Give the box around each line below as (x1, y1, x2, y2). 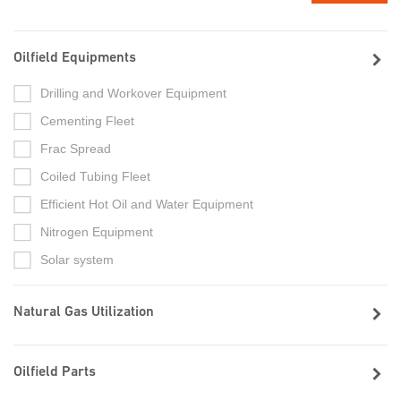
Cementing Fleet (40, 114, 134, 129)
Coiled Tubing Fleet (40, 169, 150, 184)
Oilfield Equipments (13, 51, 136, 66)
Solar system (40, 252, 114, 268)
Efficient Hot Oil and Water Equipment (40, 197, 253, 212)
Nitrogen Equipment (40, 225, 153, 240)
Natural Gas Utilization (13, 305, 154, 320)
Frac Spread (40, 141, 111, 157)
